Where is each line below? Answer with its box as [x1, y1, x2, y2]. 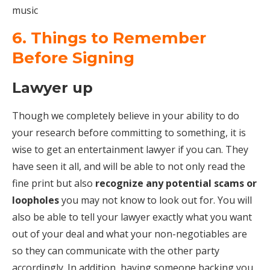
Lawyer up [12, 79, 93, 97]
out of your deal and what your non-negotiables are [12, 227, 247, 241]
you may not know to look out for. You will [59, 193, 252, 207]
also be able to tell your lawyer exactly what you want [12, 210, 252, 224]
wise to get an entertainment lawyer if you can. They [12, 143, 248, 157]
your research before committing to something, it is [12, 126, 246, 140]
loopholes [12, 193, 59, 207]
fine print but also [12, 177, 95, 190]
